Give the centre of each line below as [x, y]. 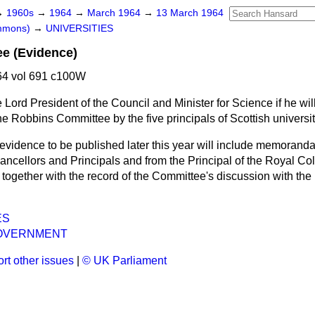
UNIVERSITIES [79, 28]
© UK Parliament [124, 261]
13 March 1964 [190, 13]
